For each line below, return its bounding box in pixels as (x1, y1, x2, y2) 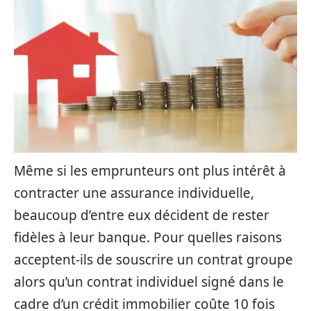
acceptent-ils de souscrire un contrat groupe (14, 251, 293, 269)
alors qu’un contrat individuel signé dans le (14, 273, 284, 291)
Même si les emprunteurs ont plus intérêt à (14, 162, 286, 180)
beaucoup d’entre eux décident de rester (14, 206, 269, 224)
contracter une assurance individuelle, (14, 184, 254, 202)
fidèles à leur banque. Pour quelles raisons (14, 228, 282, 246)
